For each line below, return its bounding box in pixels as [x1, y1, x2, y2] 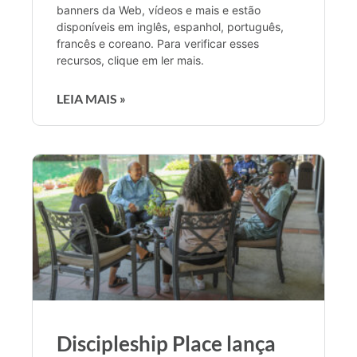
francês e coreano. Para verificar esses [57, 36, 259, 50]
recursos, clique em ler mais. [57, 53, 204, 67]
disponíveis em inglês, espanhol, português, [57, 19, 284, 33]
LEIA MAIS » [57, 90, 126, 106]
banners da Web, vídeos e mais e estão [57, 2, 261, 17]
